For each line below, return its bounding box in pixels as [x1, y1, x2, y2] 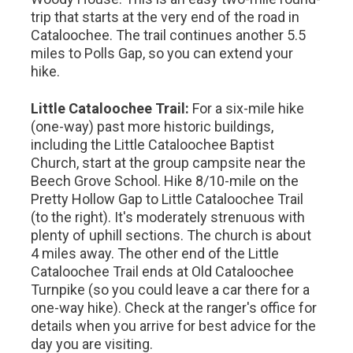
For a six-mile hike [189, 100, 305, 117]
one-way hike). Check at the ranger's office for [31, 299, 318, 316]
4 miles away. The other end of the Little [31, 245, 280, 262]
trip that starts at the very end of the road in [31, 9, 300, 25]
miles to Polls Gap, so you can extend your [31, 45, 294, 61]
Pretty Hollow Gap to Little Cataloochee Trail [31, 191, 304, 207]
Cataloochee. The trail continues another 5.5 [31, 27, 307, 43]
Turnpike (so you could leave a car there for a [31, 281, 310, 298]
